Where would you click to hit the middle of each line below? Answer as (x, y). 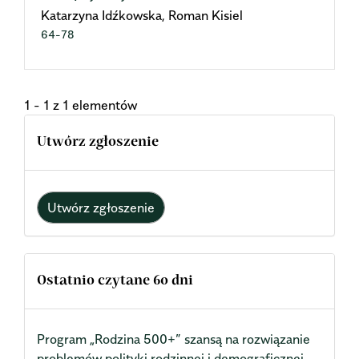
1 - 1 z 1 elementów (81, 105)
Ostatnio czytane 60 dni (115, 281)
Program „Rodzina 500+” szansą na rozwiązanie (173, 339)
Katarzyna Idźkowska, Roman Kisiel (142, 15)
